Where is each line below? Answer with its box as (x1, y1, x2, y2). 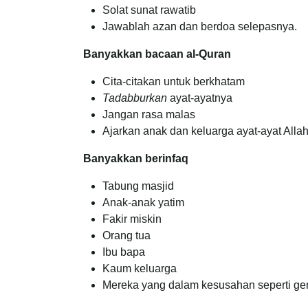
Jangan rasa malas (102, 109, 195, 121)
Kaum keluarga (102, 263, 177, 275)
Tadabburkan (102, 92, 167, 104)
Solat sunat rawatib (102, 4, 196, 16)
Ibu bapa (102, 246, 145, 258)
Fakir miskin (102, 213, 162, 225)
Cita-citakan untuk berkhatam (102, 76, 245, 88)
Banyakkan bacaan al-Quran (83, 48, 231, 60)
